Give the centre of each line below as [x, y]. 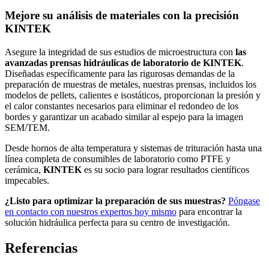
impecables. [27, 180]
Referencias [41, 248]
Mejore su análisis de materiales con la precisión [122, 15]
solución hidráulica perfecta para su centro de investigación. [117, 222]
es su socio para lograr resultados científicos [165, 169]
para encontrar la [209, 211]
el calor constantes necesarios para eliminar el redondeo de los [122, 106]
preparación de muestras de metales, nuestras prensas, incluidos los [131, 84]
